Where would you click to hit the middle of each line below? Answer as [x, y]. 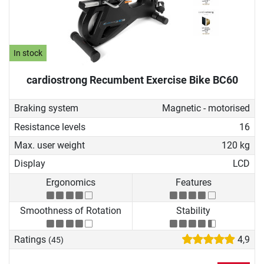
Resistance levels [50, 127]
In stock [28, 53]
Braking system [46, 108]
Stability [194, 211]
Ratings [31, 239]
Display [30, 164]
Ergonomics [70, 182]
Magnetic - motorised [206, 108]
